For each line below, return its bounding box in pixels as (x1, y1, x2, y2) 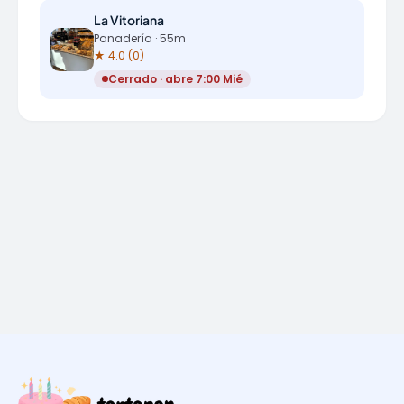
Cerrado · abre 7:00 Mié (108, 70, 243, 87)
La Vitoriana (94, 12, 164, 28)
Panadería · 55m (94, 31, 186, 46)
